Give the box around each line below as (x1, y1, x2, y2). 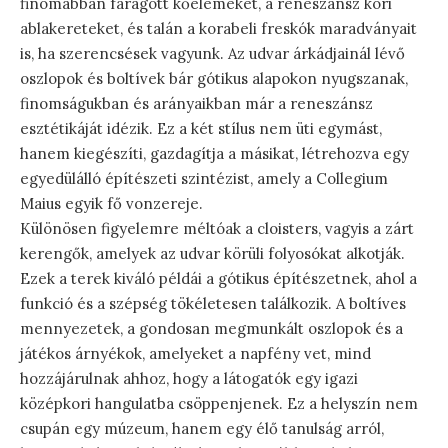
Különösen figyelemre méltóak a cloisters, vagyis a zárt (20, 219, 414, 239)
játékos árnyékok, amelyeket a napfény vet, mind (20, 344, 371, 364)
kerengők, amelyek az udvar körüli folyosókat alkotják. (20, 244, 405, 264)
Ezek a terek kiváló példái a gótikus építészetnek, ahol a (20, 269, 417, 289)
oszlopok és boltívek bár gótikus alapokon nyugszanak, (20, 69, 408, 89)
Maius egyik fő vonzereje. (20, 194, 203, 214)
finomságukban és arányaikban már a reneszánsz (20, 94, 373, 114)
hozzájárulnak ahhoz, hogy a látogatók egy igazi (20, 369, 358, 389)
